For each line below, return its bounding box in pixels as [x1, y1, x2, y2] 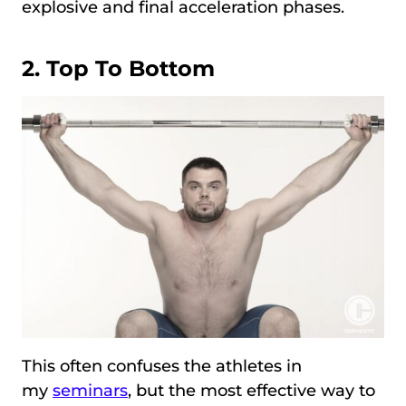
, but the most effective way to [128, 380, 375, 401]
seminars [53, 380, 128, 401]
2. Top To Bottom [22, 55, 215, 82]
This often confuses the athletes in [22, 355, 302, 376]
